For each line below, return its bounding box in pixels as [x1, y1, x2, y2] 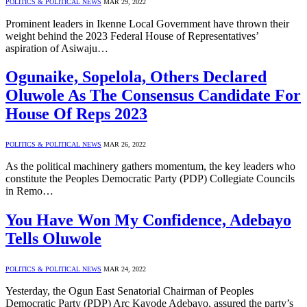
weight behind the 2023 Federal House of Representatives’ [5, 29, 258, 42]
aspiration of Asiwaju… [5, 42, 108, 54]
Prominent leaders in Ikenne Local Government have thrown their [5, 17, 289, 29]
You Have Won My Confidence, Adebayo [5, 211, 291, 230]
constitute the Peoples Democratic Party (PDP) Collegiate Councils [5, 173, 295, 185]
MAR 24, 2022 [103, 265, 146, 273]
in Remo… [5, 185, 53, 197]
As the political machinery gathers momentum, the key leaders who [5, 160, 295, 173]
